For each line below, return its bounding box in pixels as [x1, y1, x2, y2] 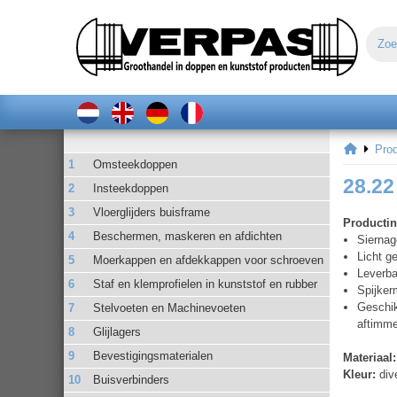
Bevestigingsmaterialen [93, 348, 214, 362]
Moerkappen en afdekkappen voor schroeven [93, 253, 324, 267]
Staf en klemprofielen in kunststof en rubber [93, 276, 318, 291]
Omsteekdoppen [93, 157, 178, 171]
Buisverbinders [93, 372, 170, 386]
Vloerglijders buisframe [93, 205, 211, 219]
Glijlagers [93, 324, 142, 339]
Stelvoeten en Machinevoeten [93, 300, 246, 315]
